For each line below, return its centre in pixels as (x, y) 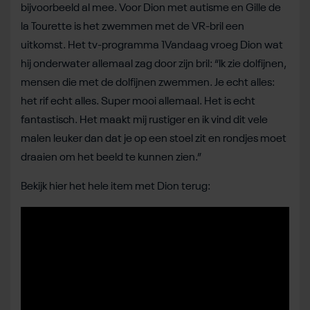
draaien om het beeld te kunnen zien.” (111, 157)
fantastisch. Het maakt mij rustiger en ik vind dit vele (144, 120)
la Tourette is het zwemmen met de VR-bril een (133, 27)
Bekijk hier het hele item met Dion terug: (117, 186)
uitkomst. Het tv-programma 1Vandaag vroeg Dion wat (152, 45)
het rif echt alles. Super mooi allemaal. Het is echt (138, 101)
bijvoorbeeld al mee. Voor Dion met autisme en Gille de (151, 8)
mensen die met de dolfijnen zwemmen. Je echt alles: (148, 83)
